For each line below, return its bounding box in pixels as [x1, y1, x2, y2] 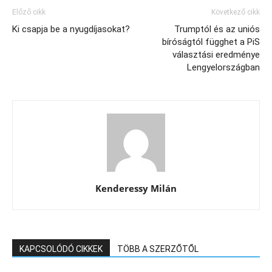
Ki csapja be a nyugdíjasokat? [12, 24, 130, 35]
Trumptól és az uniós [174, 24, 260, 35]
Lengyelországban [187, 62, 260, 73]
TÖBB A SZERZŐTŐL [117, 244, 199, 254]
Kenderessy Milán [95, 182, 177, 194]
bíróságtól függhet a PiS [162, 36, 260, 47]
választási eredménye [172, 49, 260, 60]
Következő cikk [211, 8, 260, 16]
